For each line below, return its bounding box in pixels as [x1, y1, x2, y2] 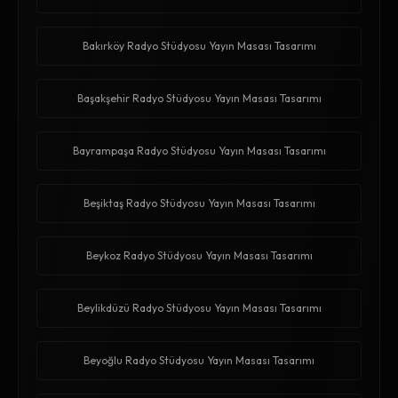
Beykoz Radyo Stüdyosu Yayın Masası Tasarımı [85, 249, 313, 263]
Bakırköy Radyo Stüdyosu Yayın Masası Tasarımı [82, 39, 316, 53]
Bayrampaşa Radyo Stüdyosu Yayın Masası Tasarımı [72, 144, 326, 158]
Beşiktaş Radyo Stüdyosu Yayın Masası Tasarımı [83, 196, 315, 211]
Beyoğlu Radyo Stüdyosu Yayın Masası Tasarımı [84, 354, 314, 368]
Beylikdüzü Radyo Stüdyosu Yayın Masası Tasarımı [76, 301, 322, 315]
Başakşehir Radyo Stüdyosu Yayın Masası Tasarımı [76, 92, 322, 106]
